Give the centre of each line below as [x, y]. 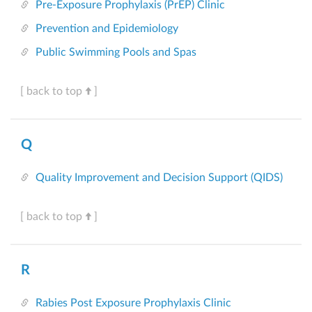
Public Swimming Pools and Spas [116, 53]
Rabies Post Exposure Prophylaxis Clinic [133, 303]
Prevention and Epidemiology [107, 29]
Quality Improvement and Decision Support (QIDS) [159, 178]
